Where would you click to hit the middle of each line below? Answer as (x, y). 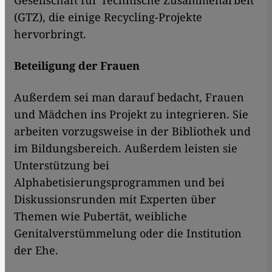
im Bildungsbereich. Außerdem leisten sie (126, 148)
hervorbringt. (50, 34)
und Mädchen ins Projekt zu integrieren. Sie (131, 114)
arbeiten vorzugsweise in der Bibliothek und (132, 131)
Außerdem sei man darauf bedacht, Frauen (129, 97)
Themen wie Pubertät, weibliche (100, 216)
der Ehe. (36, 250)
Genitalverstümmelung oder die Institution (128, 233)
